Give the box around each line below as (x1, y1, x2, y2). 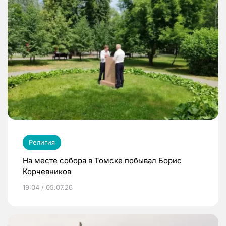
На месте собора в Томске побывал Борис (23, 156, 182, 166)
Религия (29, 138, 55, 147)
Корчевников (23, 166, 71, 177)
